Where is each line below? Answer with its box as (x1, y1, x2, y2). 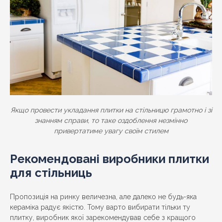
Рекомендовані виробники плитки (10, 151, 209, 166)
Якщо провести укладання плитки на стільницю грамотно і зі (10, 106, 212, 114)
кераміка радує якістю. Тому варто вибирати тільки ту (10, 203, 190, 211)
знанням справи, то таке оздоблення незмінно (35, 116, 187, 124)
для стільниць (10, 165, 92, 180)
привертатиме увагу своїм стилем (54, 126, 168, 135)
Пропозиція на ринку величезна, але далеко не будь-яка (10, 192, 197, 201)
